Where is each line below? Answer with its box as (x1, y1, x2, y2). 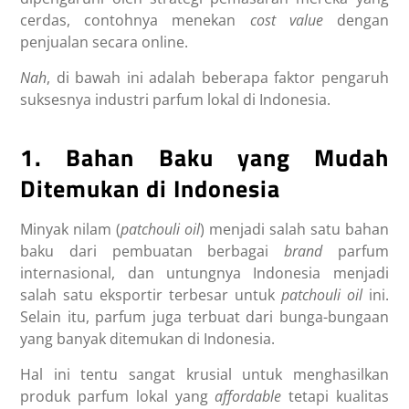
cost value (249, 10, 323, 31)
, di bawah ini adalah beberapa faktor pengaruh (47, 68, 389, 89)
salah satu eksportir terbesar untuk (20, 285, 281, 306)
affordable (215, 386, 288, 407)
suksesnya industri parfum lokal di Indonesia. (20, 89, 331, 110)
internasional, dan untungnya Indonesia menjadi (20, 263, 389, 284)
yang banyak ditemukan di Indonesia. (20, 329, 276, 350)
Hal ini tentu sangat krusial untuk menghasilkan (20, 364, 389, 385)
